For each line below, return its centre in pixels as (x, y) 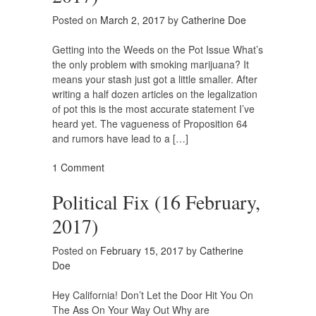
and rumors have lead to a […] (120, 139)
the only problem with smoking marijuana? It (151, 65)
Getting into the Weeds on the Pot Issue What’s (158, 50)
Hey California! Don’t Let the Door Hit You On (153, 295)
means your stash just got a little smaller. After (155, 79)
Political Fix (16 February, (156, 202)
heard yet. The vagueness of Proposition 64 (150, 124)
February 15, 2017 (142, 251)
